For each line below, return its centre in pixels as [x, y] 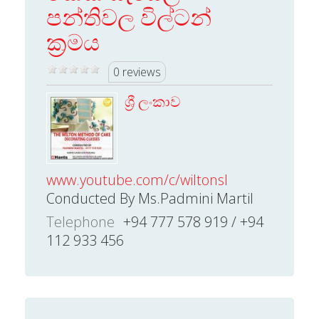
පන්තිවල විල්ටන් [129, 17]
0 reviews [137, 72]
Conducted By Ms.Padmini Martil [150, 198]
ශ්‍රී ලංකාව [152, 101]
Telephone [80, 222]
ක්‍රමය [73, 42]
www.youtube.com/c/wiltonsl [137, 180]
